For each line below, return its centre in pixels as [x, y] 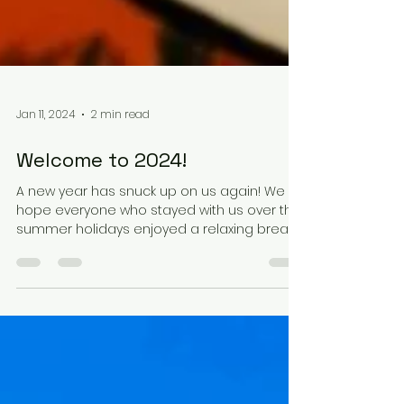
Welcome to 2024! [101, 235]
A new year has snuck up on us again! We [151, 267]
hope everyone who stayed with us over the [159, 286]
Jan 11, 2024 [46, 190]
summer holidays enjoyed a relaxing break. [156, 305]
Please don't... [58, 324]
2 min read [120, 190]
